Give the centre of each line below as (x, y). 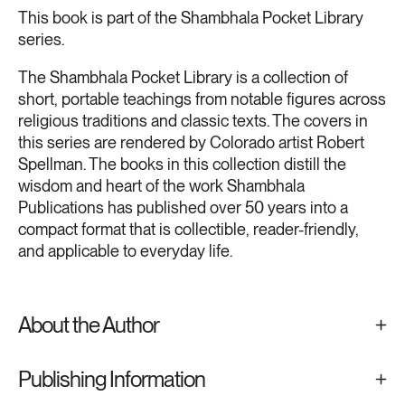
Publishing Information (112, 379)
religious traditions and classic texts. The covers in (193, 120)
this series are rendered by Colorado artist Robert (191, 142)
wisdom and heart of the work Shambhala (161, 185)
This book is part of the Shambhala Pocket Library (191, 17)
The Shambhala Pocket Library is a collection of (183, 77)
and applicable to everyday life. (125, 250)
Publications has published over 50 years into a (183, 207)
